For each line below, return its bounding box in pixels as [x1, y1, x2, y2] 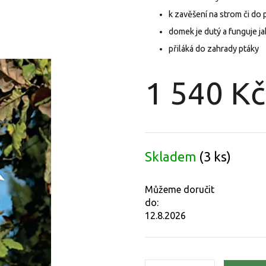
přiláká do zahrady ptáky [169, 44, 259, 53]
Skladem [145, 149, 199, 164]
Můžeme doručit [145, 184, 214, 195]
